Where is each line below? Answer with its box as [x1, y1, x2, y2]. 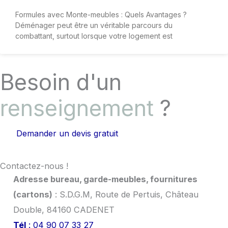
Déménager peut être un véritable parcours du [15, 20, 173, 30]
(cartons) [13, 189, 52, 199]
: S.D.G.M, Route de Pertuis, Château [52, 189, 198, 199]
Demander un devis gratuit [16, 128, 118, 138]
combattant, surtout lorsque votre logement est [15, 31, 173, 40]
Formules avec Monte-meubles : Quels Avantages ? [15, 10, 187, 19]
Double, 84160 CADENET [13, 204, 115, 215]
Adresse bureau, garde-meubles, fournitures [13, 174, 197, 184]
